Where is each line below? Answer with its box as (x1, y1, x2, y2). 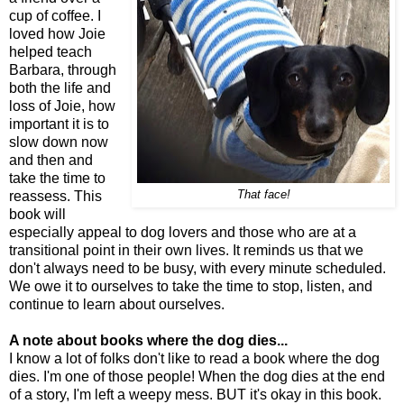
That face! (236, 188, 290, 202)
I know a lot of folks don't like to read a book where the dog (9, 351, 380, 367)
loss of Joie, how (9, 98, 115, 115)
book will (9, 207, 66, 223)
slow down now (9, 134, 108, 151)
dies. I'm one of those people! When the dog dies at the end (9, 369, 385, 385)
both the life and (9, 80, 111, 96)
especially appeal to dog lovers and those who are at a (9, 225, 356, 241)
